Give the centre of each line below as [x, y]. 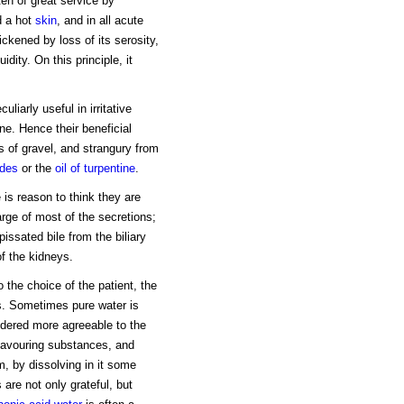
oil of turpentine [95, 169]
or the [36, 169]
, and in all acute [100, 21]
